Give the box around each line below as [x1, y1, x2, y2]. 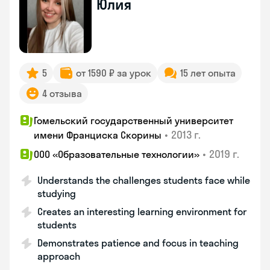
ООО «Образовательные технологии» [34, 148, 199, 160]
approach [37, 250, 80, 262]
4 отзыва [42, 87, 82, 99]
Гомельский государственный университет [34, 115, 233, 127]
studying [37, 187, 76, 199]
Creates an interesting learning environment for [37, 206, 246, 218]
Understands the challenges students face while [37, 174, 250, 186]
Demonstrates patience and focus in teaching [37, 237, 239, 249]
